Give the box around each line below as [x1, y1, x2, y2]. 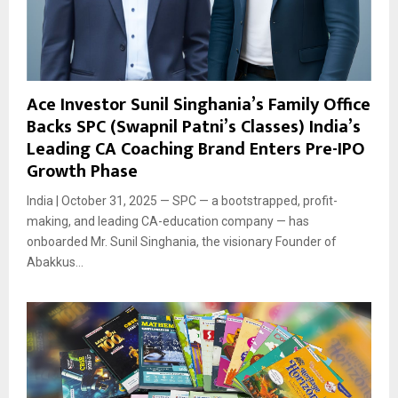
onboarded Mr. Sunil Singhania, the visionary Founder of [27, 234, 337, 249]
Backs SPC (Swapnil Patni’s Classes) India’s [27, 111, 361, 142]
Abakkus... [27, 254, 84, 269]
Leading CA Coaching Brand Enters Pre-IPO [27, 133, 365, 164]
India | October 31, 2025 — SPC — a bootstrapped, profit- [27, 193, 338, 208]
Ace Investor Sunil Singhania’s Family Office [27, 89, 370, 120]
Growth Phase [27, 155, 138, 187]
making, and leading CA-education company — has [27, 213, 309, 228]
